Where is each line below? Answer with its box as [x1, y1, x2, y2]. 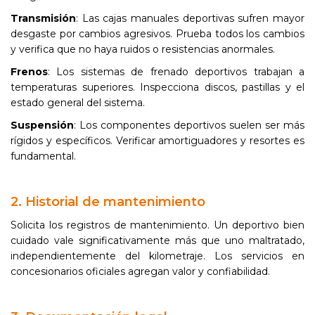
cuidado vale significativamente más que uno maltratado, [11, 234, 304, 247]
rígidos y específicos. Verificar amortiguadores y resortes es [11, 134, 304, 147]
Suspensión [11, 119, 74, 131]
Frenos [11, 65, 48, 78]
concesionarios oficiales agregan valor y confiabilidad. [11, 265, 270, 278]
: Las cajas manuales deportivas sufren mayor [76, 12, 304, 25]
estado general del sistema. [11, 96, 145, 109]
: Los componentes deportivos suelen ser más [74, 119, 304, 131]
